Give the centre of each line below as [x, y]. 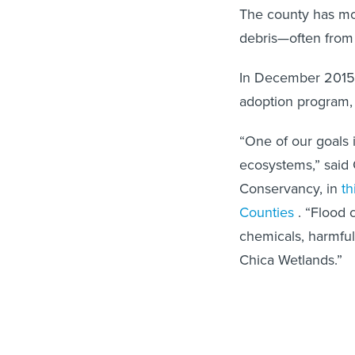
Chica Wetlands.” [291, 260]
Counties [269, 212]
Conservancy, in [290, 188]
